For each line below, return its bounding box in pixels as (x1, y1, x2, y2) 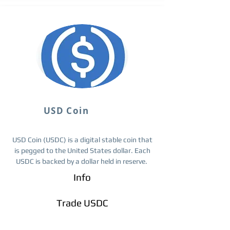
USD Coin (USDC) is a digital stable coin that (12, 136, 152, 144)
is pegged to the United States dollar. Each (14, 146, 150, 155)
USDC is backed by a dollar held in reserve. (15, 157, 149, 165)
